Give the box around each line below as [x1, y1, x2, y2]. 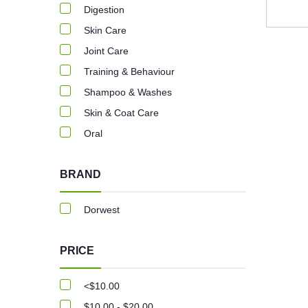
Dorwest [84, 204, 120, 215]
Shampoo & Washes [84, 87, 172, 98]
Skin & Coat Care [84, 107, 159, 118]
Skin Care [84, 25, 126, 36]
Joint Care [84, 45, 129, 56]
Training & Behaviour [84, 66, 175, 77]
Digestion [84, 4, 124, 15]
